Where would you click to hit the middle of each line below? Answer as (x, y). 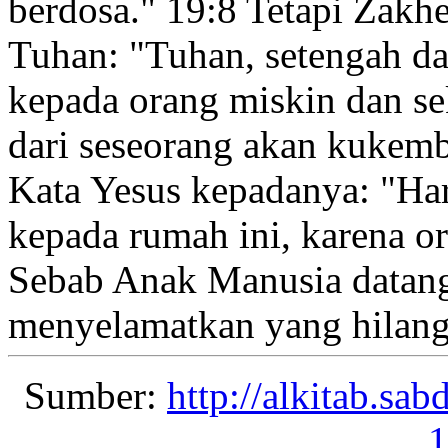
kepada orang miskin (172, 100)
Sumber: (95, 396)
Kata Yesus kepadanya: (194, 190)
